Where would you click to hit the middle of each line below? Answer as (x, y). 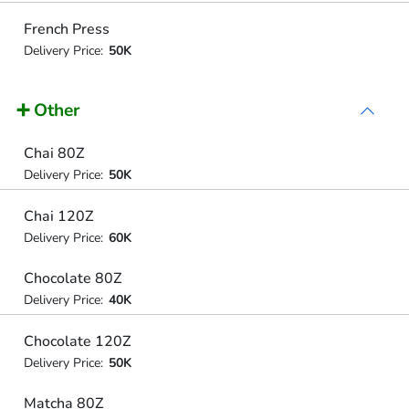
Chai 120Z (58, 216)
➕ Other (48, 110)
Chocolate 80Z (72, 278)
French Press (66, 29)
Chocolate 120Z (77, 341)
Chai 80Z (53, 153)
